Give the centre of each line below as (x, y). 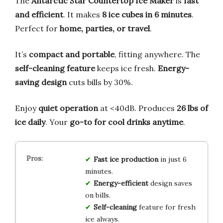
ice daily (30, 122)
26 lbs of (192, 108)
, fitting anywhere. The (157, 55)
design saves (170, 183)
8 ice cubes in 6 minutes (147, 15)
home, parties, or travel (105, 29)
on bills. (98, 195)
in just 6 (172, 160)
